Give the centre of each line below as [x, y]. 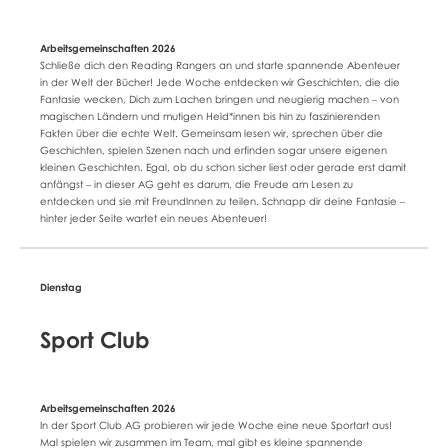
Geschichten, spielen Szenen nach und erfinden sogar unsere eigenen [213, 150]
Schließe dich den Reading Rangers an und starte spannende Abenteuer [220, 65]
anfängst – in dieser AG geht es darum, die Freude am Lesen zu [196, 184]
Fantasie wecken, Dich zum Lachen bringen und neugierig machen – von [219, 99]
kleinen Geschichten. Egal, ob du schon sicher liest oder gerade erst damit [223, 167]
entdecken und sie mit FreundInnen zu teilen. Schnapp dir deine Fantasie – [222, 201]
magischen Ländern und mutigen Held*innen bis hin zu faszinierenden [210, 116]
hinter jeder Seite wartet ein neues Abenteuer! [153, 218]
